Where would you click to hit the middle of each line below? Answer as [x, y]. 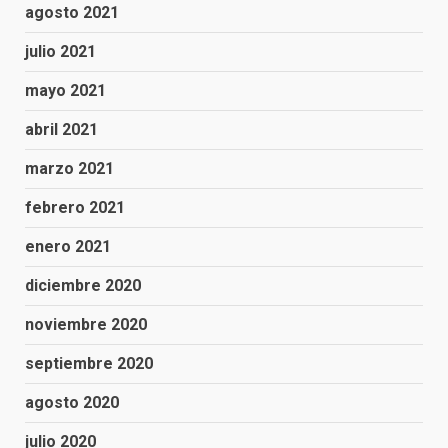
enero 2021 [68, 246]
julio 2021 [60, 51]
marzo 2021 [69, 168]
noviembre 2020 [86, 324]
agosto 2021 [72, 12]
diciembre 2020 [83, 285]
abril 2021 [61, 129]
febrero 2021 [75, 207]
